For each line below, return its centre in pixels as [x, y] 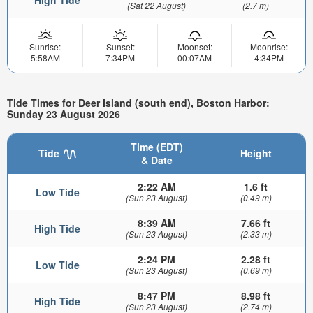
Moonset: [195, 46]
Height [256, 153]
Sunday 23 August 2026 [64, 114]
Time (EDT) [156, 146]
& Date [156, 160]
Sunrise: [45, 46]
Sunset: [120, 46]
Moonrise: [269, 46]
